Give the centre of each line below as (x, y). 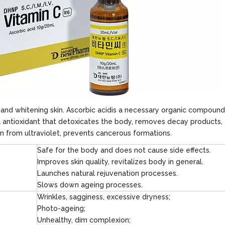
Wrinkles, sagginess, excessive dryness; (104, 197)
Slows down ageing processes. (90, 185)
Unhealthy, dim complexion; (84, 220)
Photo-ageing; (61, 208)
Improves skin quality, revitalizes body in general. (120, 162)
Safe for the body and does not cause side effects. (124, 150)
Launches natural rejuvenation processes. (108, 173)
